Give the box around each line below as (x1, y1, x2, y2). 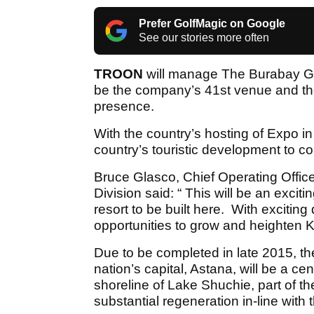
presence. (94, 98, 154, 114)
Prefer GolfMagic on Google (139, 17, 285, 29)
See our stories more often (139, 31, 269, 43)
